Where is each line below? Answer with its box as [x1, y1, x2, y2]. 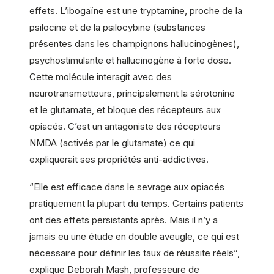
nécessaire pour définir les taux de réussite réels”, [29, 247, 240, 259]
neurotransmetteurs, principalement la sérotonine [29, 87, 235, 99]
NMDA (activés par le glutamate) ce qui [29, 136, 195, 149]
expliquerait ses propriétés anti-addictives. [29, 153, 209, 165]
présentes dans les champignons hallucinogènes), [29, 37, 239, 50]
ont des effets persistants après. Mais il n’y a [29, 214, 218, 226]
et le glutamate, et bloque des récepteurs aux [29, 103, 221, 116]
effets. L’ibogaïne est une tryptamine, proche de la [29, 4, 242, 17]
